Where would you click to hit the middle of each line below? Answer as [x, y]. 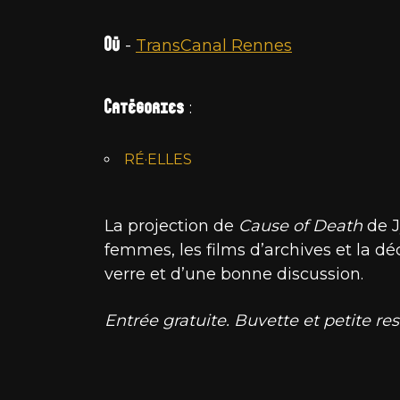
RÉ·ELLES [158, 159]
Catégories [145, 106]
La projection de [171, 225]
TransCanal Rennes [214, 45]
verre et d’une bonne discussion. [234, 274]
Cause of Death [300, 225]
